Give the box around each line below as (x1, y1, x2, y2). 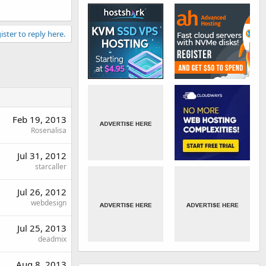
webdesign (31, 198, 66, 208)
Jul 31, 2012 (17, 150, 66, 161)
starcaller (35, 161, 66, 172)
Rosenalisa (31, 125, 66, 135)
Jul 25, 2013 (17, 222, 66, 234)
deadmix (38, 234, 66, 244)
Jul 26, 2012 (17, 186, 66, 198)
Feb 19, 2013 (12, 113, 66, 125)
